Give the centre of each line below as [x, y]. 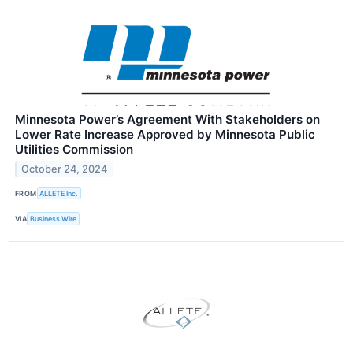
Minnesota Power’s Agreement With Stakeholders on [167, 120]
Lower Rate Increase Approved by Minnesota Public [165, 135]
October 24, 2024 [65, 169]
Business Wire [54, 218]
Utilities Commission [74, 150]
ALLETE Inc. [59, 193]
